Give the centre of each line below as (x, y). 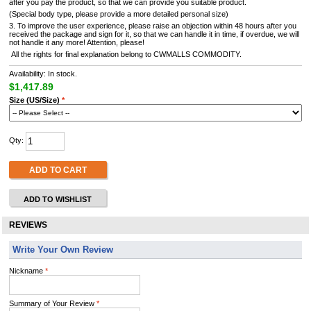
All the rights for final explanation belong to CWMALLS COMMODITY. (125, 54)
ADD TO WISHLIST (58, 199)
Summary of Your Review (53, 303)
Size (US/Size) (34, 100)
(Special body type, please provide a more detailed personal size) (122, 14)
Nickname (27, 271)
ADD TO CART (58, 170)
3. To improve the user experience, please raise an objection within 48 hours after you (153, 26)
